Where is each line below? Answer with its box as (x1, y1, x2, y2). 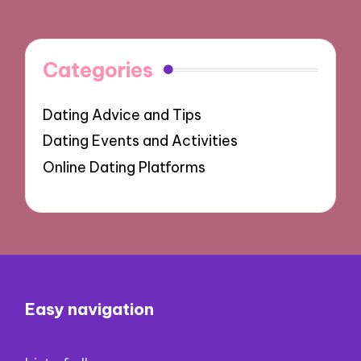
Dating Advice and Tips (43, 105, 202, 124)
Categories (43, 56, 154, 83)
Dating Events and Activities (43, 131, 239, 151)
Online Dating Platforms (43, 157, 206, 176)
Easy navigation (25, 297, 155, 320)
